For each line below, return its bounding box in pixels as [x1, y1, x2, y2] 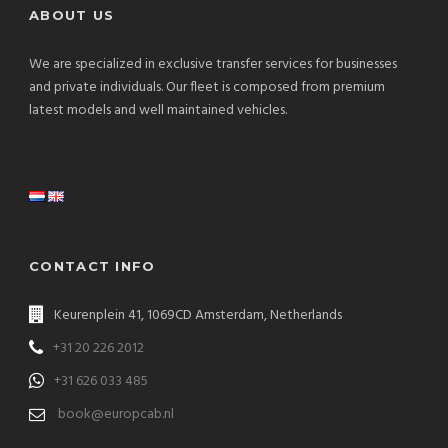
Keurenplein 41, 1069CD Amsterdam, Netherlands [54, 303, 342, 327]
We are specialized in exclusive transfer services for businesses [29, 52, 397, 76]
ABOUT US [29, 6, 115, 23]
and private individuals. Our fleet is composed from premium [29, 75, 385, 99]
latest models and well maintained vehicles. [29, 98, 287, 122]
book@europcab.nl [58, 402, 174, 426]
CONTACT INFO [29, 257, 156, 274]
